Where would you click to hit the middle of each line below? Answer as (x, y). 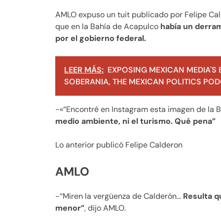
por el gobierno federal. (101, 38)
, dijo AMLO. (105, 208)
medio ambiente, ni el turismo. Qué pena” (135, 121)
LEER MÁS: (84, 70)
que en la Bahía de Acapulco (108, 27)
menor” (70, 208)
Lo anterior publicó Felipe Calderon (119, 145)
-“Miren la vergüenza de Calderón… (119, 196)
